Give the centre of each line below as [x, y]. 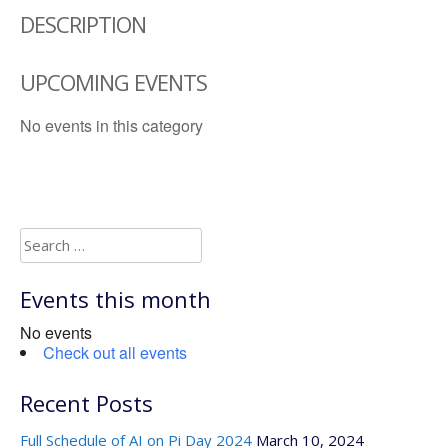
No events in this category [111, 125]
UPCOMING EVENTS [113, 81]
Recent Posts [86, 403]
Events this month [115, 298]
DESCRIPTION [83, 23]
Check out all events [115, 352]
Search [42, 240]
